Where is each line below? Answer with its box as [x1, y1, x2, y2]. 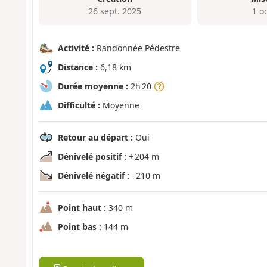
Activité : [57, 42, 94, 54]
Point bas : [57, 221, 101, 233]
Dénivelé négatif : [57, 170, 129, 182]
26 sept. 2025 [88, 5, 142, 17]
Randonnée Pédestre [94, 42, 180, 54]
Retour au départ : [57, 132, 133, 144]
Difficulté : [57, 100, 100, 111]
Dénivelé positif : [57, 151, 126, 163]
